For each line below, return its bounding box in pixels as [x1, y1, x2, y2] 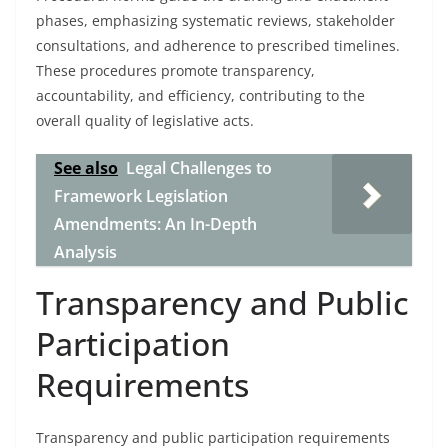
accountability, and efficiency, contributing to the [36, 86, 365, 105]
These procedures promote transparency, [36, 61, 315, 80]
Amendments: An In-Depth [54, 213, 257, 235]
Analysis [54, 241, 117, 263]
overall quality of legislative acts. [36, 111, 254, 130]
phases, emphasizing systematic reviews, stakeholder [36, 11, 395, 30]
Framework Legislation [54, 185, 228, 207]
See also [54, 157, 118, 179]
